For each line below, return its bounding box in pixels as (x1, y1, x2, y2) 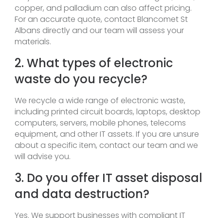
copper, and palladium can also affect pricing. (15, 2, 192, 14)
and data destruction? (15, 185, 149, 202)
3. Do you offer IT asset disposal (15, 169, 202, 186)
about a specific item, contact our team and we (15, 139, 198, 151)
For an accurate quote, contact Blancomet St (15, 13, 188, 25)
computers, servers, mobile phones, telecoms (15, 117, 186, 128)
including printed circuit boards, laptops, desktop (15, 106, 200, 117)
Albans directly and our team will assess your (15, 24, 184, 36)
